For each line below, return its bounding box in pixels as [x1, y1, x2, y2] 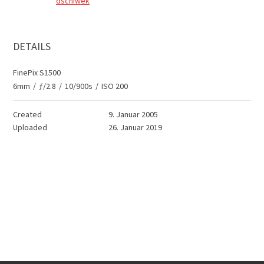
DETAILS [13, 39, 51, 54]
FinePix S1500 [13, 67, 61, 78]
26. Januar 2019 [108, 122, 162, 133]
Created [13, 109, 42, 120]
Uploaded [13, 122, 47, 133]
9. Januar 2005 [108, 109, 158, 120]
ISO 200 [101, 81, 128, 92]
